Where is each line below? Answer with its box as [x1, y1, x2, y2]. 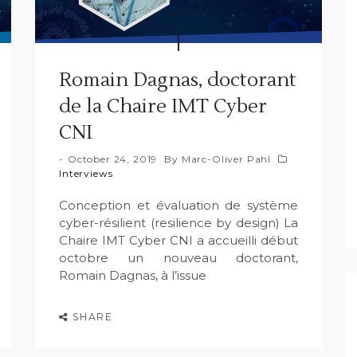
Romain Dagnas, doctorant [59, 67, 296, 92]
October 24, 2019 [67, 152, 158, 165]
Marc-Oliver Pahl [181, 152, 272, 165]
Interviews [59, 167, 113, 179]
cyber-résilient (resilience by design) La [59, 214, 298, 230]
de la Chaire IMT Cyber [59, 93, 267, 119]
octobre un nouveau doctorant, [59, 249, 298, 265]
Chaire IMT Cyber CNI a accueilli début [59, 232, 298, 248]
